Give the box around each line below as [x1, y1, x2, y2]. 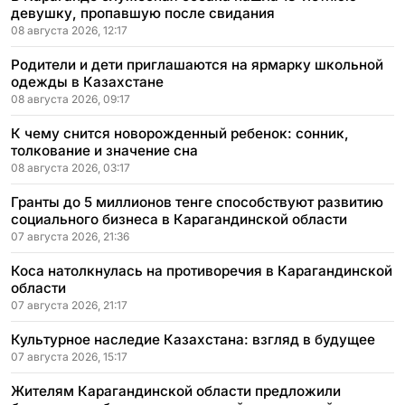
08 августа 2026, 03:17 [11, 160, 130, 174]
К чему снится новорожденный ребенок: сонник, [11, 124, 349, 142]
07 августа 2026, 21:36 [11, 229, 129, 243]
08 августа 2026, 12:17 [11, 23, 127, 37]
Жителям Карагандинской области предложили [11, 381, 341, 400]
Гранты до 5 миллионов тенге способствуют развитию [11, 193, 383, 211]
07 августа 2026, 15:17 [11, 349, 127, 363]
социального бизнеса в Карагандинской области [11, 210, 347, 228]
